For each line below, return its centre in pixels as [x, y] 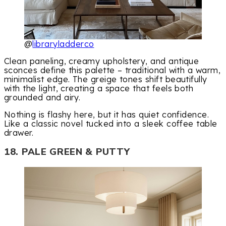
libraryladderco [63, 44]
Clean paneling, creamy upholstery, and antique [102, 61]
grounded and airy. [42, 97]
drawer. [19, 132]
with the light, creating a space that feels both [99, 88]
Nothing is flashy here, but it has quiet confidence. [107, 114]
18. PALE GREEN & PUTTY [67, 152]
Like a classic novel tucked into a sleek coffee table [111, 123]
